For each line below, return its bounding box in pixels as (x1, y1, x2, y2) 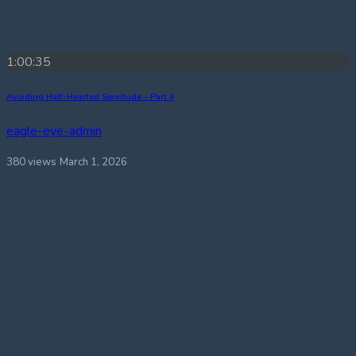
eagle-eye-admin (6, 122, 102, 140)
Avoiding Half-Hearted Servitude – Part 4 (6, 90, 174, 103)
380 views (6, 154, 56, 169)
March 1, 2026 (60, 154, 127, 169)
